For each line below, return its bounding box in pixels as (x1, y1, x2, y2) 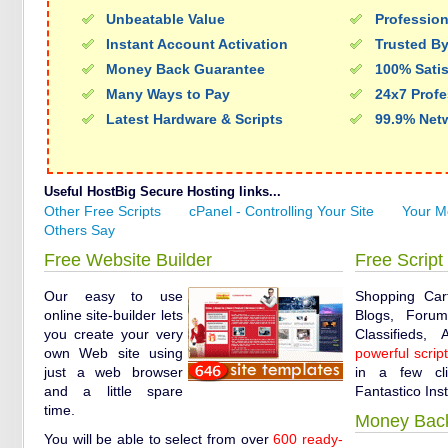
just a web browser (44, 364, 183, 380)
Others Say (44, 222, 115, 238)
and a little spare (44, 383, 183, 399)
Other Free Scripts (44, 203, 161, 219)
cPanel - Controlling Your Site (189, 203, 374, 219)
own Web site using (44, 345, 183, 361)
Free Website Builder (44, 250, 212, 270)
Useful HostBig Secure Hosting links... (44, 184, 281, 199)
